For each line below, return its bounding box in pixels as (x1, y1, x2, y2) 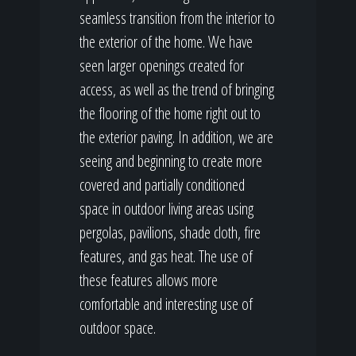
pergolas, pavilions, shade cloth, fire (79, 222, 261, 243)
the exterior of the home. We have (79, 31, 253, 52)
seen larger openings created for (79, 55, 244, 76)
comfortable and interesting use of (79, 293, 253, 315)
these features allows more (79, 269, 218, 291)
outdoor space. (79, 317, 156, 339)
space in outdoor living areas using (79, 198, 253, 219)
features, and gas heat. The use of (79, 246, 253, 267)
